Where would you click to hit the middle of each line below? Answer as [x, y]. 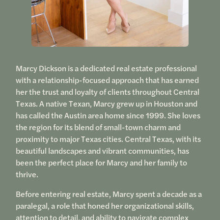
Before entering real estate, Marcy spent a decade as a [109, 194]
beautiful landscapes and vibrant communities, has [102, 151]
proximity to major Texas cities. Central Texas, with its [108, 139]
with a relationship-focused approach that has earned [107, 80]
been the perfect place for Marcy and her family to [101, 163]
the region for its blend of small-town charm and [98, 127]
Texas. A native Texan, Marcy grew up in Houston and [106, 104]
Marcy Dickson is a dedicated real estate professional [106, 68]
